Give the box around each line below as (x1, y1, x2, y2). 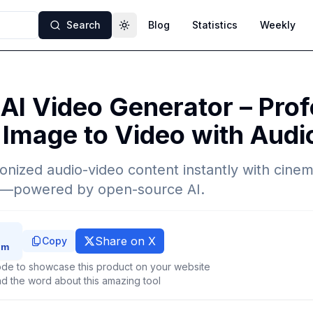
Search (66, 19, 101, 31)
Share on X (95, 234, 156, 248)
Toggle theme (123, 24, 191, 37)
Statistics (192, 19, 238, 31)
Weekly (260, 19, 296, 31)
